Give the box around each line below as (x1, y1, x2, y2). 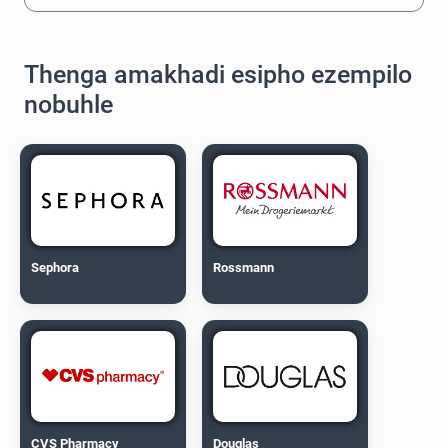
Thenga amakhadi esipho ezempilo (24, 59, 412, 89)
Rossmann (213, 259, 275, 275)
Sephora (31, 259, 80, 275)
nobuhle (24, 89, 113, 119)
